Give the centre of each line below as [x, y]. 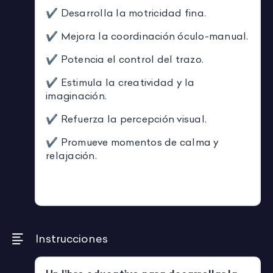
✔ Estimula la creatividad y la [120, 83]
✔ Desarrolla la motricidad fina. [126, 13]
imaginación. [76, 96]
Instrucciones [72, 239]
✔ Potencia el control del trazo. [125, 59]
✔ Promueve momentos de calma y [133, 142]
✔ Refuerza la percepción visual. [126, 119]
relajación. [71, 156]
